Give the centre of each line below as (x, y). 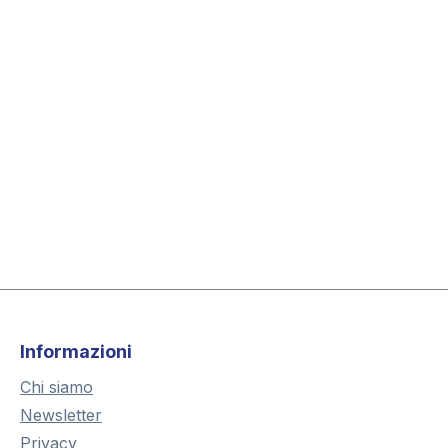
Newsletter (61, 415)
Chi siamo (56, 387)
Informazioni (76, 352)
